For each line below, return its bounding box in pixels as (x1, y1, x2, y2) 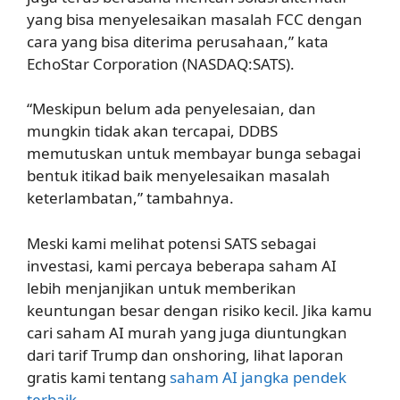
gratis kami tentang (27, 366, 170, 387)
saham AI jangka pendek (170, 366, 346, 387)
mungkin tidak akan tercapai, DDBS (27, 121, 278, 141)
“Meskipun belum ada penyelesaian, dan (27, 98, 316, 119)
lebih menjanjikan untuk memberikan (27, 277, 296, 298)
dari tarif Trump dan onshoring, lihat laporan (27, 344, 344, 365)
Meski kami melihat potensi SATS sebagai (27, 232, 316, 254)
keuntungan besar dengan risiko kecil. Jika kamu (27, 299, 372, 321)
